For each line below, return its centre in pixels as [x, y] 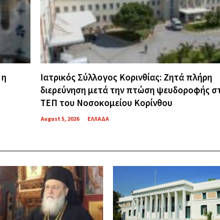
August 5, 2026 [60, 118]
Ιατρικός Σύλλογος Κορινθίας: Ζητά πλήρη [126, 77]
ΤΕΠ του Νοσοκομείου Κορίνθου [106, 102]
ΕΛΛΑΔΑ [98, 118]
